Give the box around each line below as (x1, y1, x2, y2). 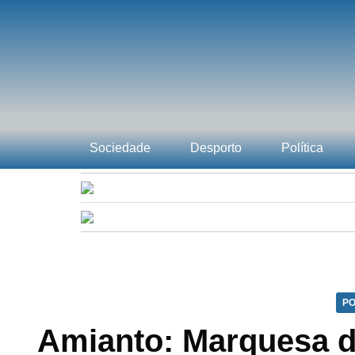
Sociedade (90, 141, 151, 155)
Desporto (190, 141, 242, 155)
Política (281, 141, 323, 155)
